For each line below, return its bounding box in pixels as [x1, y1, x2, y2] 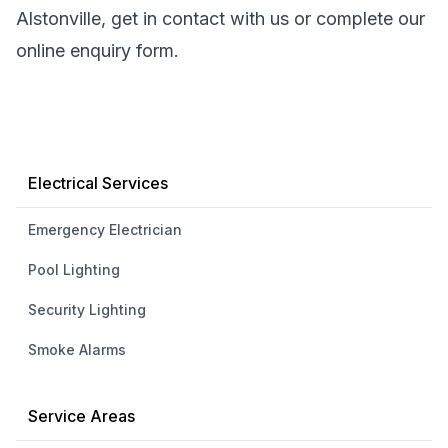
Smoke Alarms [28, 341, 126, 358]
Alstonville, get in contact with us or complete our [16, 8, 425, 29]
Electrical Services [28, 173, 168, 193]
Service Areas [28, 406, 135, 426]
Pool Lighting [28, 261, 120, 278]
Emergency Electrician [28, 221, 182, 238]
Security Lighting [28, 301, 146, 318]
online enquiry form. [16, 40, 179, 61]
